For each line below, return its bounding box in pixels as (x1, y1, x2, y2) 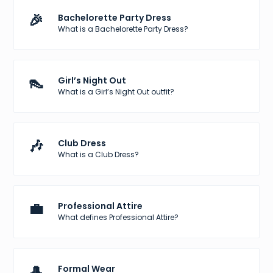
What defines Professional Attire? (58, 212, 179, 223)
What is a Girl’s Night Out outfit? (58, 87, 175, 97)
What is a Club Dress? (58, 149, 140, 160)
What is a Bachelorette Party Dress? (58, 24, 189, 35)
